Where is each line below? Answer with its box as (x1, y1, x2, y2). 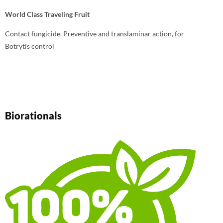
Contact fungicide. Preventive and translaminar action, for (5, 29, 184, 38)
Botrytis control (5, 42, 54, 51)
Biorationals (5, 109, 62, 121)
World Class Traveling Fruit (5, 9, 90, 18)
